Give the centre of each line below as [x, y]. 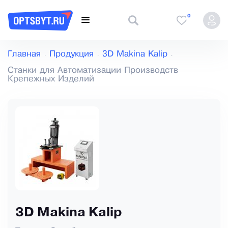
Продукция [72, 54]
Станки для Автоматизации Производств [93, 71]
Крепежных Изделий [51, 79]
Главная [24, 54]
